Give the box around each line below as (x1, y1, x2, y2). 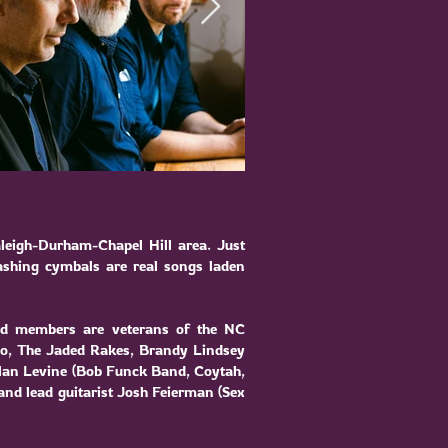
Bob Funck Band (75, 361, 186, 380)
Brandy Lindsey (138, 340, 246, 359)
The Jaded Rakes (16, 340, 130, 359)
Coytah (194, 361, 242, 380)
